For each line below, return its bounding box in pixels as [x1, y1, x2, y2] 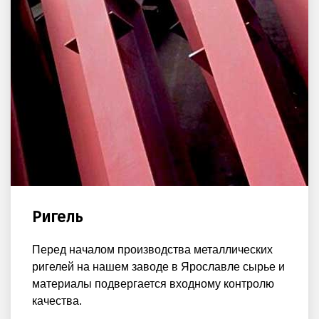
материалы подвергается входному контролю [32, 278, 274, 291]
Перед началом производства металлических [32, 244, 273, 256]
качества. [32, 295, 82, 308]
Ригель [32, 207, 83, 227]
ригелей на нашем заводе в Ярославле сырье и [32, 261, 285, 273]
